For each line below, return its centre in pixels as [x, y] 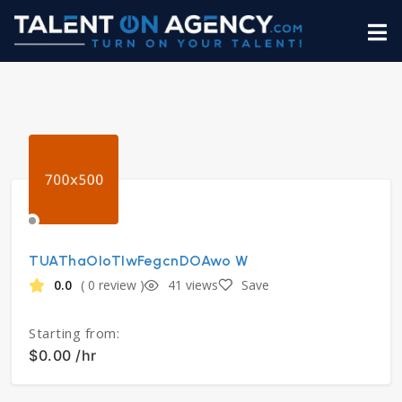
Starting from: [74, 333]
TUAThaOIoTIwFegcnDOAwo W [138, 261]
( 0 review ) [113, 284]
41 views [193, 284]
